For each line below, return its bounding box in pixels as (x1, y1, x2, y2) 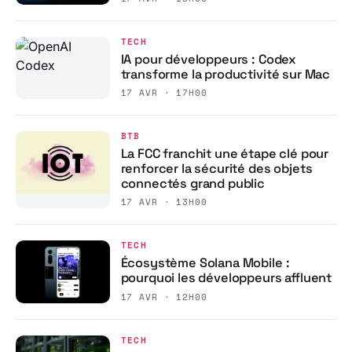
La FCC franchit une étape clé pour (120, 145, 329, 162)
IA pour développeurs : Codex (120, 50, 297, 68)
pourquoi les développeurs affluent (120, 269, 332, 286)
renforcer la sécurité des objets (120, 159, 313, 177)
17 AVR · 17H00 (120, 86, 207, 99)
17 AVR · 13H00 (120, 195, 207, 208)
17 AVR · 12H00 (120, 290, 207, 303)
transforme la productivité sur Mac (120, 65, 331, 82)
